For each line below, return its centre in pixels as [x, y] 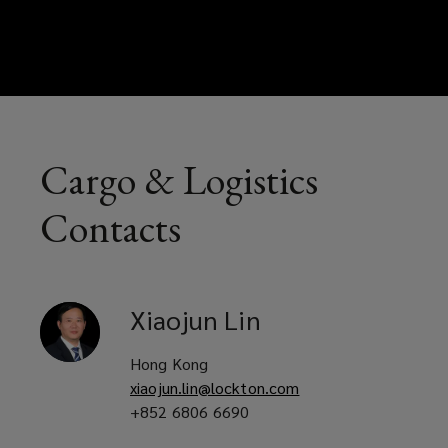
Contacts [110, 227]
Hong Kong [169, 363]
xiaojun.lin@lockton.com [215, 387]
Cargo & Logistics [179, 179]
